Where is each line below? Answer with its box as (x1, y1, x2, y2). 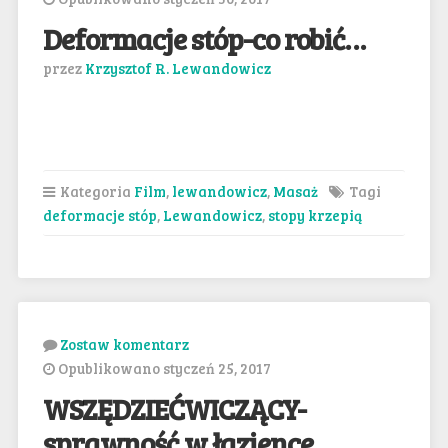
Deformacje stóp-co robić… (42, 18, 365, 58)
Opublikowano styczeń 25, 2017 (54, 357, 271, 378)
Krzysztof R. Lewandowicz (84, 57, 271, 78)
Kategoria (56, 180, 134, 201)
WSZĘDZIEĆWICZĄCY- (42, 388, 306, 428)
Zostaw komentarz (59, 333, 189, 354)
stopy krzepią (267, 204, 362, 225)
